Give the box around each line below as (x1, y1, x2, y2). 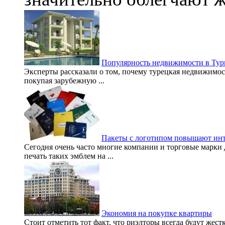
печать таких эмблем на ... (24, 152, 114, 161)
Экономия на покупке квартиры (101, 209, 212, 218)
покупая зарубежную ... (24, 76, 104, 85)
